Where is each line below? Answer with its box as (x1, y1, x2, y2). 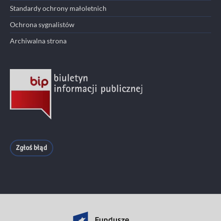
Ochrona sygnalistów (10, 20, 74, 29)
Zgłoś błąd (16, 143, 47, 152)
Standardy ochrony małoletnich (10, 4, 107, 13)
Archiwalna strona (10, 37, 67, 45)
